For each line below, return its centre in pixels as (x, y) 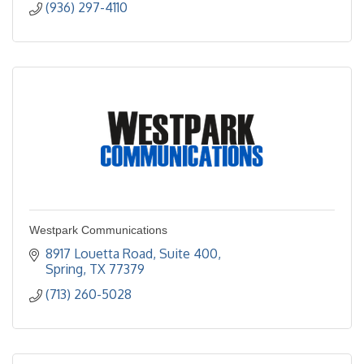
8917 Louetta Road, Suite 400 (132, 254)
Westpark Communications (98, 230)
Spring (64, 269)
